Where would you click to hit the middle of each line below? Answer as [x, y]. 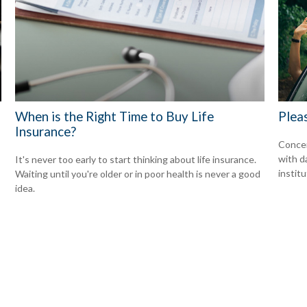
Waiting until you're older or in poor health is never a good [138, 174]
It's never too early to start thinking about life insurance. [136, 160]
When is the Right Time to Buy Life [115, 117]
